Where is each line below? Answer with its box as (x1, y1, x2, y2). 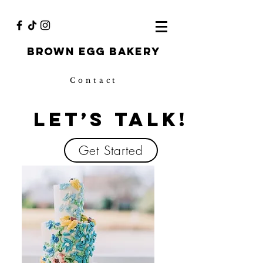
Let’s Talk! (33, 107, 188, 131)
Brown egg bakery (27, 45, 161, 58)
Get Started (78, 142, 144, 159)
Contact (69, 76, 119, 85)
